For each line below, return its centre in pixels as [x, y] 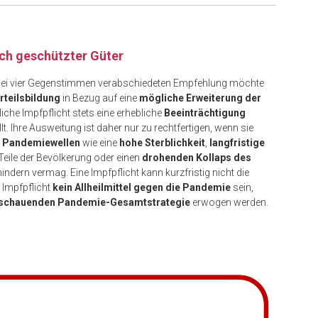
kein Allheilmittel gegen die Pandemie [142, 187]
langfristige [237, 143]
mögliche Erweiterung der [200, 98]
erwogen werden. [229, 202]
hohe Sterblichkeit [162, 143]
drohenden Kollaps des [197, 158]
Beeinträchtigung [205, 113]
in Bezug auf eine [100, 98]
